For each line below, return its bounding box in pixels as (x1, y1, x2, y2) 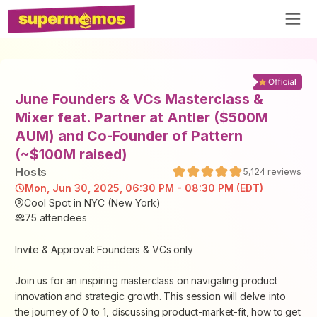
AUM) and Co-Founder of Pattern (15, 127, 243, 145)
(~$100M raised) (15, 146, 127, 163)
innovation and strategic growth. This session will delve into (15, 290, 286, 303)
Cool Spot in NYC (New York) (24, 197, 161, 209)
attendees (37, 212, 87, 224)
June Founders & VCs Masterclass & (15, 91, 263, 108)
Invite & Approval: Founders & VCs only (15, 243, 193, 256)
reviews (267, 166, 301, 177)
